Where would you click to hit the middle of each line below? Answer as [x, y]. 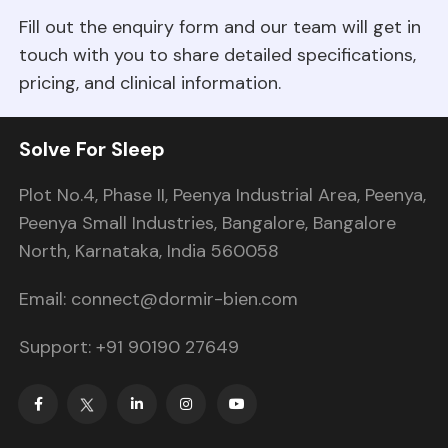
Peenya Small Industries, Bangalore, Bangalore [207, 223]
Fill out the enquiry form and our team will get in [219, 27]
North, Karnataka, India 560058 [148, 251]
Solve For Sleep [91, 149]
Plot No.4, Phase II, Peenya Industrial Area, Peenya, [222, 195]
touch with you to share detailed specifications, [217, 55]
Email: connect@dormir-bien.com [158, 299]
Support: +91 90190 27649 [128, 347]
